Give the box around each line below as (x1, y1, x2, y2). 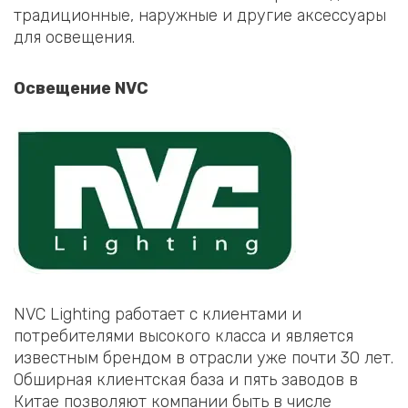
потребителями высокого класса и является (14, 325, 353, 346)
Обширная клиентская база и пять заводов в (14, 369, 358, 390)
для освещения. (14, 27, 135, 48)
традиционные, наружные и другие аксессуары (14, 5, 386, 26)
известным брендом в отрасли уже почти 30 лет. (14, 347, 393, 368)
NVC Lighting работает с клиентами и (14, 303, 301, 324)
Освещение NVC (14, 77, 148, 98)
